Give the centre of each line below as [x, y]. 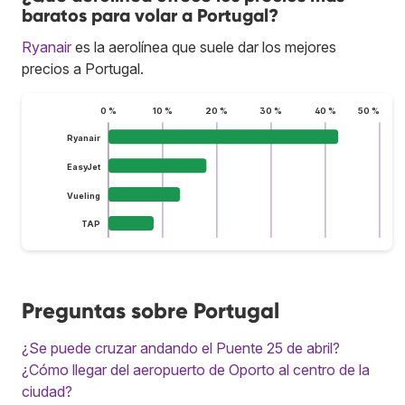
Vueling [83, 195]
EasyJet [84, 166]
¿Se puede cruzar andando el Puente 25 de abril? [181, 348]
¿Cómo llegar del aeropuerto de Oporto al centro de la [196, 369]
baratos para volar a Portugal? [150, 15]
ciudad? [47, 391]
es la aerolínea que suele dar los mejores [204, 47]
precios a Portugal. [83, 68]
